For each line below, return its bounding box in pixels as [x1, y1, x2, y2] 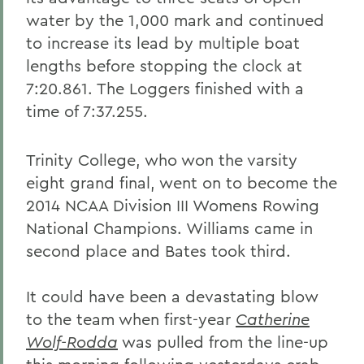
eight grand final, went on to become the [26, 172, 337, 193]
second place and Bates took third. [26, 240, 291, 261]
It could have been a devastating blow [26, 286, 318, 306]
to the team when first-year [26, 309, 236, 329]
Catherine [236, 309, 310, 329]
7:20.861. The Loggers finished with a [26, 78, 304, 98]
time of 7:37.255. [26, 101, 148, 121]
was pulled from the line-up [118, 331, 328, 352]
